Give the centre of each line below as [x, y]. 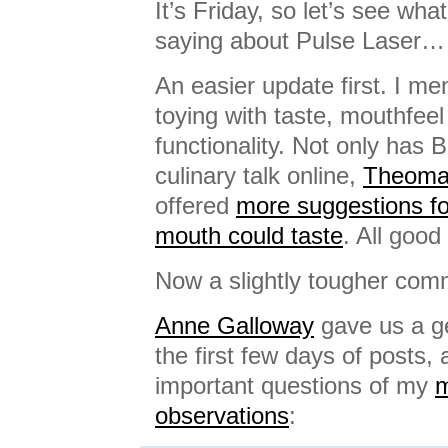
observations [222, 415]
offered [195, 205]
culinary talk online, [259, 175]
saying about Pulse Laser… [300, 40]
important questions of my [295, 385]
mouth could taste [249, 235]
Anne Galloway [234, 325]
